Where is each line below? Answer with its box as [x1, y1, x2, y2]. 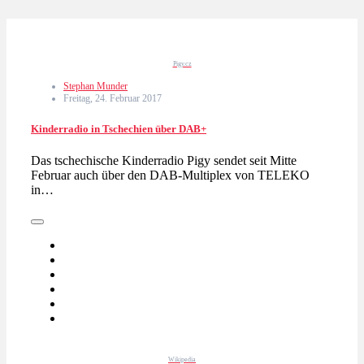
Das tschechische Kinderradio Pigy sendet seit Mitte [31, 154, 297, 168]
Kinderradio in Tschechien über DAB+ [31, 123, 206, 136]
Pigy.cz [172, 59, 192, 67]
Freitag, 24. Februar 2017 [63, 92, 162, 104]
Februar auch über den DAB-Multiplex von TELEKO [31, 168, 310, 183]
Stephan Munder [63, 80, 128, 92]
